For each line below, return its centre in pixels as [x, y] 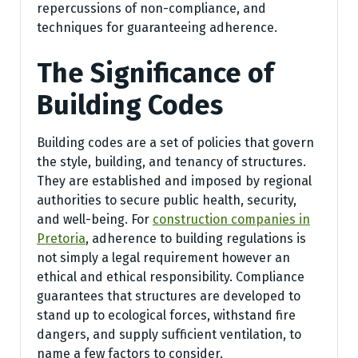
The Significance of [155, 74]
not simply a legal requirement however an [163, 258]
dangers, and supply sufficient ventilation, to [169, 335]
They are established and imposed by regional [174, 181]
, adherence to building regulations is [196, 239]
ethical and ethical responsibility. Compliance [171, 277]
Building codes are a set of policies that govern [175, 143]
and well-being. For [95, 220]
